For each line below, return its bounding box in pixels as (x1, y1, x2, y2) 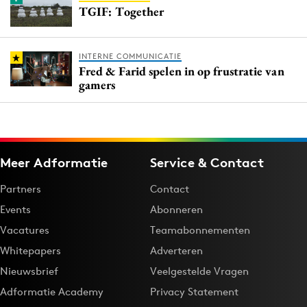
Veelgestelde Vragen (150, 264, 249, 278)
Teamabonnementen (150, 223, 250, 236)
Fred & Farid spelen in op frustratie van (79, 63, 284, 79)
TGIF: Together (79, 3, 164, 20)
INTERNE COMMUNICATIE (79, 51, 182, 62)
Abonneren (150, 202, 203, 216)
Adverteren (150, 243, 203, 257)
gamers (79, 77, 116, 93)
